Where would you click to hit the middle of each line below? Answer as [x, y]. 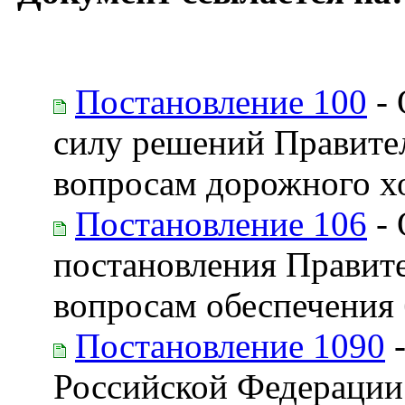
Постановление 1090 [230, 345]
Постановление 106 [221, 223]
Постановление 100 [221, 101]
